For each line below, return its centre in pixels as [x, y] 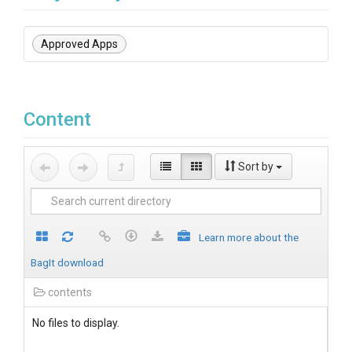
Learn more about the [249, 237]
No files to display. [76, 323]
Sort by [256, 167]
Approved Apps [79, 44]
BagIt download [67, 262]
